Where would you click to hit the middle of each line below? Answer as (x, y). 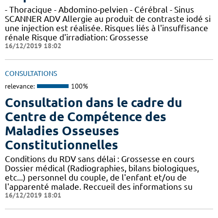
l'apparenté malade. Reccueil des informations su (99, 186)
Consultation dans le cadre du (93, 102)
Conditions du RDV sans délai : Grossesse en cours (100, 159)
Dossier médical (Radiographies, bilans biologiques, (102, 168)
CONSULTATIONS (31, 74)
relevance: (20, 86)
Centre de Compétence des (86, 116)
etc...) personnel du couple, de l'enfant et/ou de (96, 177)
